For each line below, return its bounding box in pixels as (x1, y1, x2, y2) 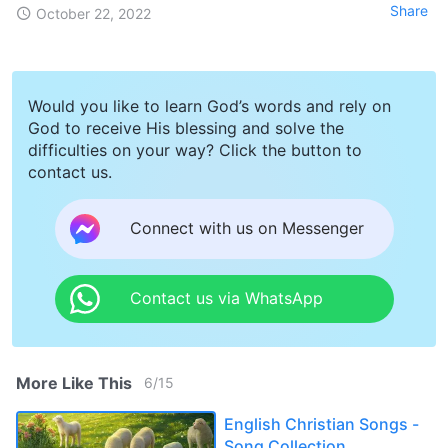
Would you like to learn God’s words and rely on (28, 95, 391, 116)
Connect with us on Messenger (129, 218, 364, 239)
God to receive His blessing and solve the (28, 117, 344, 138)
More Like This (16, 372, 132, 393)
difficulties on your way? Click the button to (28, 139, 362, 160)
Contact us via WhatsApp (129, 288, 323, 309)
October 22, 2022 (36, 4, 151, 22)
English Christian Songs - (224, 413, 419, 434)
